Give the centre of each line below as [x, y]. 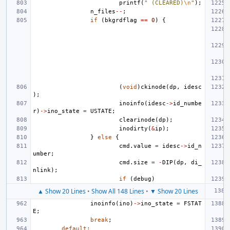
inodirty [133, 129]
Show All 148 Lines [118, 191]
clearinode [137, 120]
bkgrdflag [121, 20]
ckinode [153, 87]
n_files [103, 12]
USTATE [101, 111]
